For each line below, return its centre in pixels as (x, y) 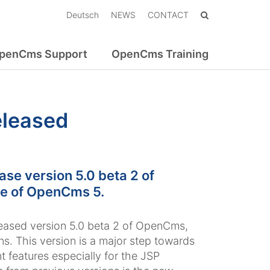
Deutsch (83, 15)
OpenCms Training (160, 54)
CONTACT (168, 15)
